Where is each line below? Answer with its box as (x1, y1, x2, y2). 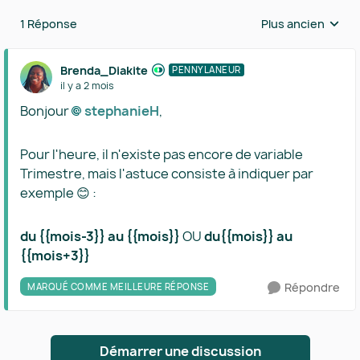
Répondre (284, 280, 340, 295)
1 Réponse (20, 16, 77, 31)
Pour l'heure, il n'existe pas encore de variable (20, 145, 303, 163)
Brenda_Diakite (60, 62, 148, 78)
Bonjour (20, 102, 72, 120)
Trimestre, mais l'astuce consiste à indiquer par (20, 165, 313, 182)
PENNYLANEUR (172, 63, 241, 76)
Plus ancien (261, 16, 325, 31)
